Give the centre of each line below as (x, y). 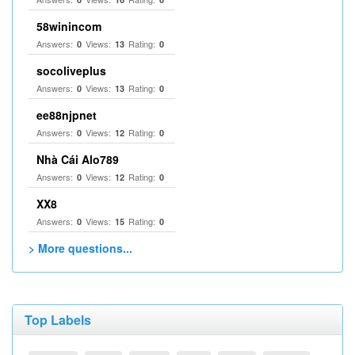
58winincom (69, 26)
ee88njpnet (67, 115)
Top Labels (58, 320)
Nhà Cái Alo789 (78, 159)
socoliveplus (71, 71)
